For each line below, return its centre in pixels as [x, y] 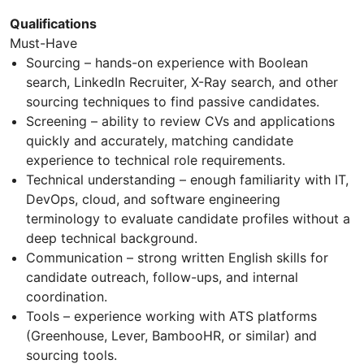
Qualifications [53, 24]
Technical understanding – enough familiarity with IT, [187, 180]
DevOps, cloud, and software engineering [153, 199]
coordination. [67, 297]
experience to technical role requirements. [156, 160]
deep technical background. [112, 238]
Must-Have [43, 43]
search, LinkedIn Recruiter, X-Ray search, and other [182, 82]
